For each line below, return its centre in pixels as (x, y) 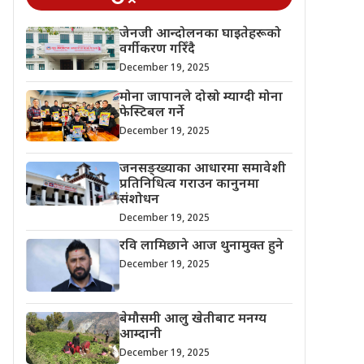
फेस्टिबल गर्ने (152, 114)
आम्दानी (140, 335)
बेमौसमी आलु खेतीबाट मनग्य (193, 319)
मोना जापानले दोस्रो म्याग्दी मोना (201, 98)
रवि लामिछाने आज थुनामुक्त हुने (201, 247)
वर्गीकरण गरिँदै (157, 50)
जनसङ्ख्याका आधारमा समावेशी (202, 170)
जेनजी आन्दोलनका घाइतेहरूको (200, 34)
